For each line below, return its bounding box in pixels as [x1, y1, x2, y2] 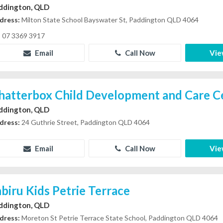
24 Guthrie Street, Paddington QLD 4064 [20, 117, 150, 126]
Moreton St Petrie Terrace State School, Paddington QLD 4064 [20, 213, 219, 222]
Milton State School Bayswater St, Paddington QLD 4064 [20, 15, 199, 24]
